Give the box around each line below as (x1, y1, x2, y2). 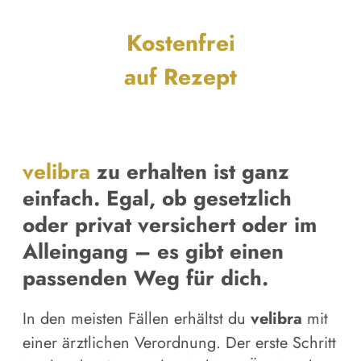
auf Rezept (124, 60, 237, 93)
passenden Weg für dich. (23, 262, 268, 293)
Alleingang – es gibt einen (23, 235, 284, 267)
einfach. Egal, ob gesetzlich (23, 182, 292, 214)
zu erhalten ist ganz (97, 156, 289, 187)
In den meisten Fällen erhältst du (23, 307, 251, 331)
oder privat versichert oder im (23, 209, 317, 240)
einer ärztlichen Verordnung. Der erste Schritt (23, 331, 336, 355)
